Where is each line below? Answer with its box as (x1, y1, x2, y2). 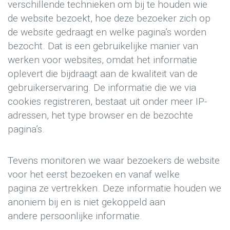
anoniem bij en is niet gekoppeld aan (8, 196, 165, 208)
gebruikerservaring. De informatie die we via (8, 82, 196, 94)
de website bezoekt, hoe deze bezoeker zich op (8, 12, 210, 25)
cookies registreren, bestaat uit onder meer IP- (8, 95, 207, 108)
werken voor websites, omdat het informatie (8, 54, 197, 66)
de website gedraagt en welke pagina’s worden (8, 26, 206, 39)
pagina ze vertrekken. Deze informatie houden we (8, 182, 221, 194)
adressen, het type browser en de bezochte (8, 109, 193, 122)
